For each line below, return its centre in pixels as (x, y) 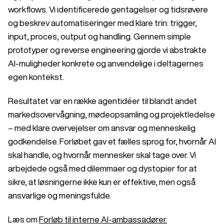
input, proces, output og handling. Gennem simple (99, 36)
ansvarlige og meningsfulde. (59, 195)
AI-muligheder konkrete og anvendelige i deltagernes (106, 63)
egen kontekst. (36, 76)
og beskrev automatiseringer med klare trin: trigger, (102, 22)
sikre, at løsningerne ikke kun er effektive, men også (102, 182)
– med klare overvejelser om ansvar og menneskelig (102, 128)
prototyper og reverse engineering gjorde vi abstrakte (107, 49)
